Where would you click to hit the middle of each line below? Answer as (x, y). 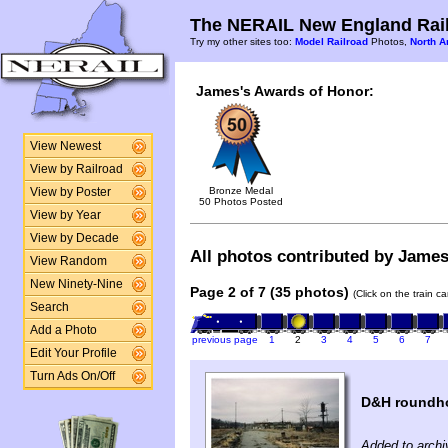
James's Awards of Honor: (285, 91)
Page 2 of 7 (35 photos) (269, 292)
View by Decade (74, 238)
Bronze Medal (241, 190)
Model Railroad (331, 41)
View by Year (65, 215)
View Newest (65, 146)
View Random (68, 261)
